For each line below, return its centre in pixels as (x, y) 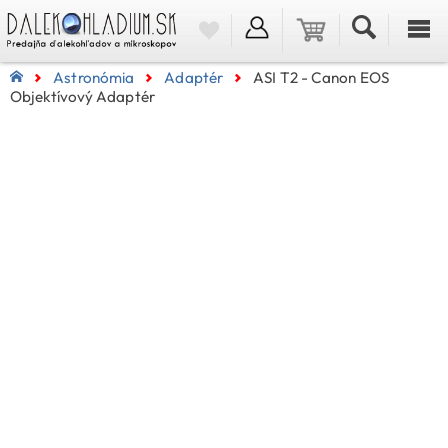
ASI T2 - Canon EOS (321, 78)
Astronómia (94, 78)
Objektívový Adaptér (82, 97)
